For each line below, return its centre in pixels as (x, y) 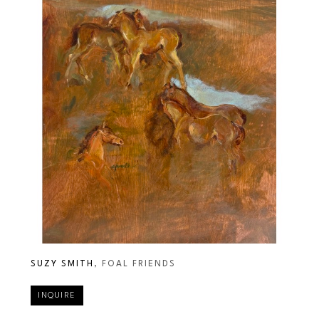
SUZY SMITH (63, 265)
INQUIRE (57, 296)
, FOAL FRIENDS (135, 265)
